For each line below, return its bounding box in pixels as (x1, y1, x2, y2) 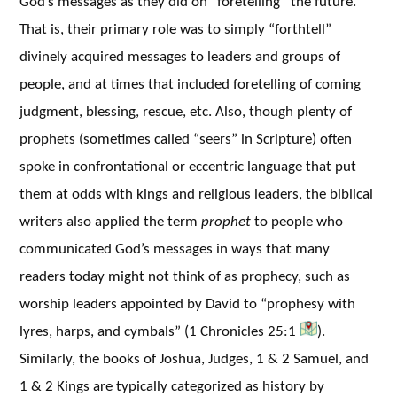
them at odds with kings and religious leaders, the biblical (19, 184, 373, 205)
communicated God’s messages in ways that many (19, 239, 330, 260)
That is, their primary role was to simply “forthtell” (19, 19, 331, 40)
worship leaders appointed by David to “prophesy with (19, 294, 355, 315)
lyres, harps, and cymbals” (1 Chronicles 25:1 (19, 322, 296, 342)
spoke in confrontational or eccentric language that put (19, 157, 356, 177)
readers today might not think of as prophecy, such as (19, 267, 350, 287)
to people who (251, 212, 343, 232)
